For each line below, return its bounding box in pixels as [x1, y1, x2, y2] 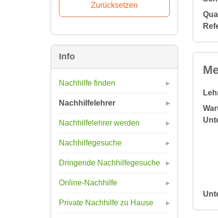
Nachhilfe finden [59, 78, 115, 87]
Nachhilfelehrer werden [59, 118, 140, 127]
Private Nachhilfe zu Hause [59, 198, 153, 207]
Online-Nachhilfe [59, 178, 117, 187]
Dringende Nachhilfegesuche [59, 158, 160, 167]
